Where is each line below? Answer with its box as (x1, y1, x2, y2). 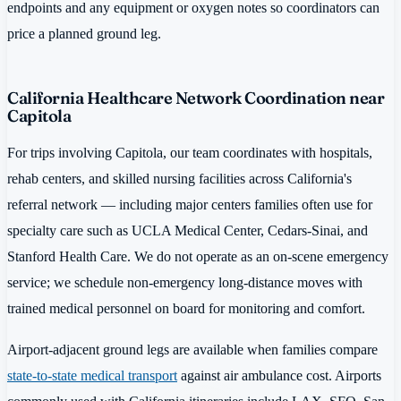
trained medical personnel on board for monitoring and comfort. (7, 300, 365, 318)
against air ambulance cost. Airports (177, 366, 381, 384)
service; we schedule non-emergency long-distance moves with (7, 274, 363, 292)
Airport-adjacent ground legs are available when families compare (7, 340, 378, 358)
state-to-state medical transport (7, 366, 177, 384)
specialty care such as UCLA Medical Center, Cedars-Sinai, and (7, 222, 368, 240)
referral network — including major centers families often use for (7, 196, 372, 214)
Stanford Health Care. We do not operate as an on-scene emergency (7, 248, 388, 266)
